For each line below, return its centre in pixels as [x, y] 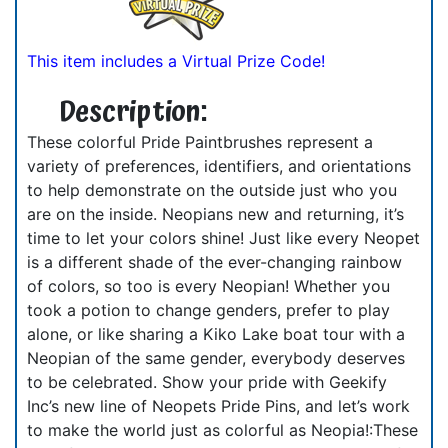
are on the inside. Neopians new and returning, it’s [215, 213]
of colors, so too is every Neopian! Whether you [208, 285]
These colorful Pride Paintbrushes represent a [200, 141]
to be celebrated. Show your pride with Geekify [207, 381]
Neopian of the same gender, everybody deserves [216, 357]
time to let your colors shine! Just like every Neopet [223, 237]
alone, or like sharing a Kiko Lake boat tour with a [216, 333]
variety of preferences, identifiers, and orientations [219, 165]
